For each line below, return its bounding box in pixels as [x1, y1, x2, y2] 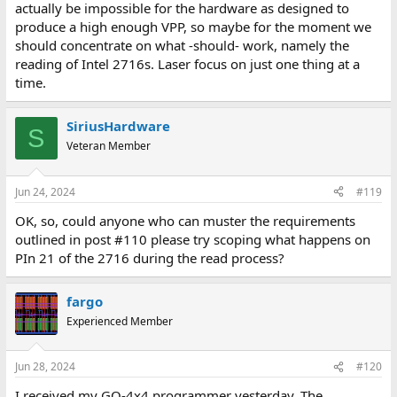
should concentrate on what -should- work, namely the [14, 36, 349, 54]
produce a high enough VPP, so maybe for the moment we [14, 18, 371, 35]
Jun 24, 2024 [14, 183, 75, 199]
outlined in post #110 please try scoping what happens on [14, 230, 370, 248]
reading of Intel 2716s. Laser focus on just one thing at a [14, 55, 360, 73]
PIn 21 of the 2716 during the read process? [14, 248, 284, 267]
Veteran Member [66, 138, 151, 153]
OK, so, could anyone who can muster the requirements [14, 211, 355, 230]
